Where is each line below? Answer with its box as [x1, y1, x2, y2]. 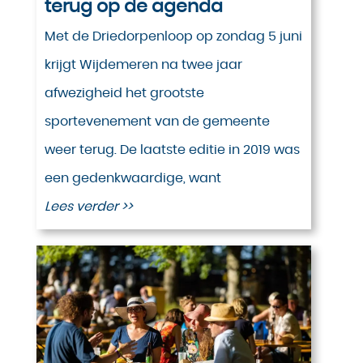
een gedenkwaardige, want [44, 172, 221, 186]
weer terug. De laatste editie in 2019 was [44, 143, 300, 157]
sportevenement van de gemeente [44, 115, 270, 129]
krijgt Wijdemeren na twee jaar [44, 58, 242, 72]
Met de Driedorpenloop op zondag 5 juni [44, 30, 302, 44]
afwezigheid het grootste [44, 87, 204, 100]
